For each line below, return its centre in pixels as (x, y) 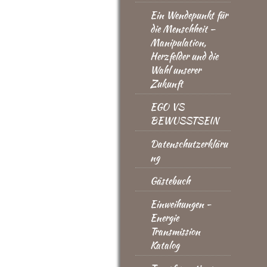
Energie (164, 218)
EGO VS (167, 107)
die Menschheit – (183, 29)
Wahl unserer (176, 70)
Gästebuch (170, 181)
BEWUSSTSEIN (184, 121)
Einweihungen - (181, 204)
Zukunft (167, 84)
